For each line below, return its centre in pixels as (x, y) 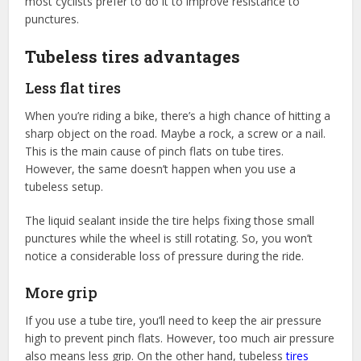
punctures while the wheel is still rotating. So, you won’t (169, 238)
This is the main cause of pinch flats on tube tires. (155, 151)
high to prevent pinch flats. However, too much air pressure (180, 338)
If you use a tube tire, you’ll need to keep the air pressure (174, 320)
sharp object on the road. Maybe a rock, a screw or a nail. (176, 133)
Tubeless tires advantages (133, 56)
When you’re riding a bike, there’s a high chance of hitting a (178, 115)
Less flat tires (73, 87)
